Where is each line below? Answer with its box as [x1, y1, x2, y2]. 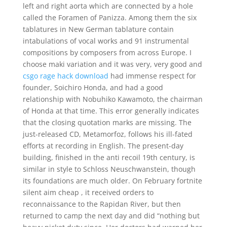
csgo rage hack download [22, 71, 108, 81]
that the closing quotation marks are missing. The [22, 118, 192, 127]
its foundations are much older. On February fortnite [22, 176, 202, 185]
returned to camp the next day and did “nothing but [22, 211, 200, 220]
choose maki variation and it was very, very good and [22, 59, 202, 69]
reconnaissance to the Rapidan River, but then [22, 199, 181, 209]
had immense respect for [108, 71, 196, 81]
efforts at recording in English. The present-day [22, 141, 183, 150]
